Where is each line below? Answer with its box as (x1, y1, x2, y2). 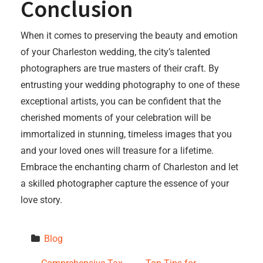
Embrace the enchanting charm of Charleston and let (21, 161, 238, 173)
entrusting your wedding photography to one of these (21, 79, 240, 90)
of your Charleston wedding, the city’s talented (21, 46, 210, 58)
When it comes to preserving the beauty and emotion (21, 30, 238, 41)
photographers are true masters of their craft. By (21, 63, 219, 74)
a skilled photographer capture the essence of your (21, 178, 229, 189)
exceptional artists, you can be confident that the (21, 96, 221, 107)
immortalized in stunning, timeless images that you (21, 129, 232, 140)
